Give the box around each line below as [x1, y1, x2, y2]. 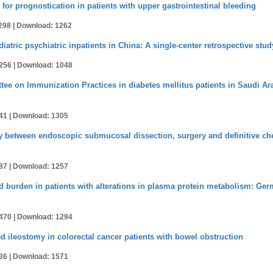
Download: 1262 [16, 21, 72, 30]
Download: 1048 [17, 61, 73, 69]
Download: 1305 [13, 112, 68, 120]
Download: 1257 [13, 162, 68, 171]
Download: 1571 [13, 252, 68, 261]
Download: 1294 [17, 213, 73, 221]
